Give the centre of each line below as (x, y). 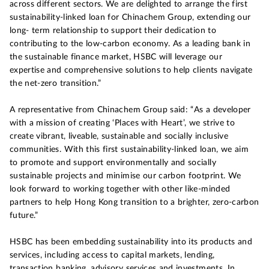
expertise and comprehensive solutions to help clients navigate (131, 70)
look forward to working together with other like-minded (120, 189)
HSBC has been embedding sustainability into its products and (131, 242)
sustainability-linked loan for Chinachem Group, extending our (130, 17)
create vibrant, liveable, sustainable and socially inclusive (119, 136)
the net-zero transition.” (56, 83)
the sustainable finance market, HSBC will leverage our (116, 57)
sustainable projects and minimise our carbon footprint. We (125, 176)
